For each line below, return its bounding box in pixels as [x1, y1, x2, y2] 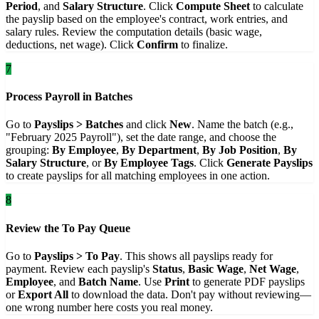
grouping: [6, 144, 52, 157]
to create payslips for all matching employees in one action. [6, 169, 270, 182]
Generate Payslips [226, 157, 313, 169]
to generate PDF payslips [189, 275, 305, 288]
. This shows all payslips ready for [120, 249, 273, 262]
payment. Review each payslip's [6, 262, 152, 275]
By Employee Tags [104, 157, 194, 169]
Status [152, 262, 182, 275]
